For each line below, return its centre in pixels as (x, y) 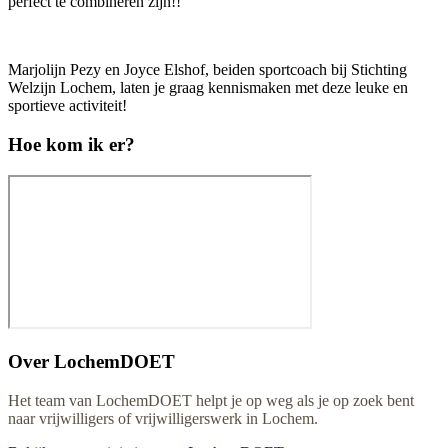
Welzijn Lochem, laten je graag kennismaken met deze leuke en (208, 88)
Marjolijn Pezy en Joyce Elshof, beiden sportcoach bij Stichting (207, 70)
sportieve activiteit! (67, 106)
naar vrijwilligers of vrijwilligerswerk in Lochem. (163, 418)
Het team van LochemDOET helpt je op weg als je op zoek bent (211, 400)
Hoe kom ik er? (71, 144)
